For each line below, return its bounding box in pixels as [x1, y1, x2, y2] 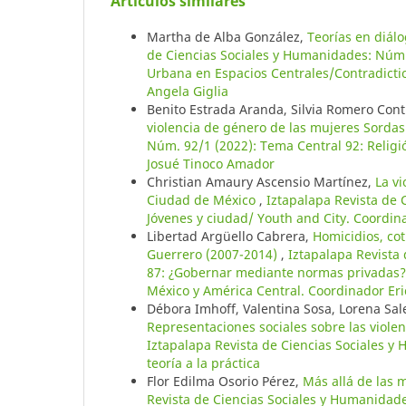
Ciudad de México [147, 190, 259, 208]
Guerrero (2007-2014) [147, 245, 281, 263]
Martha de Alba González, [147, 27, 307, 45]
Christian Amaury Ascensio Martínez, [147, 172, 375, 190]
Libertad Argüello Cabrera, [147, 227, 313, 245]
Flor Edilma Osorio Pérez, [147, 372, 303, 390]
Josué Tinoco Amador [147, 154, 275, 172]
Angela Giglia [147, 82, 228, 100]
